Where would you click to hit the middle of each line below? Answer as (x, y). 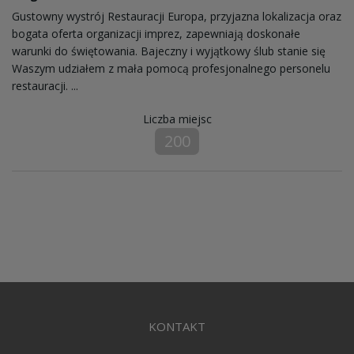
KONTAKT (177, 326)
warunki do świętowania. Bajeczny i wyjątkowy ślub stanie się (169, 51)
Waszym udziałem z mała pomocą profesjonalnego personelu (171, 68)
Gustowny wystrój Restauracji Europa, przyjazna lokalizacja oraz (177, 16)
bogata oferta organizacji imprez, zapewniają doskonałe (156, 33)
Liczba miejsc (177, 119)
